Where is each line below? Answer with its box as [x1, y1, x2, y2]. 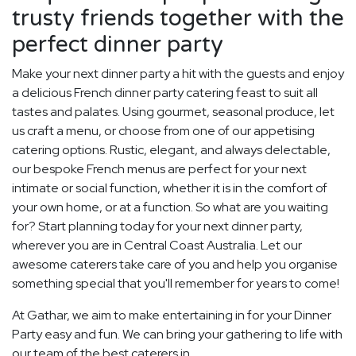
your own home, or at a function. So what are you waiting [12, 199, 328, 216]
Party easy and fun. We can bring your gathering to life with [12, 326, 342, 343]
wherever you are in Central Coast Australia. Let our [12, 237, 302, 254]
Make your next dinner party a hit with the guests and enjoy [12, 65, 344, 83]
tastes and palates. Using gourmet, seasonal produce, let [12, 103, 335, 121]
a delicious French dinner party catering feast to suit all [12, 84, 318, 102]
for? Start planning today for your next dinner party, [12, 218, 303, 235]
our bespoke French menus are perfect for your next [12, 161, 307, 178]
